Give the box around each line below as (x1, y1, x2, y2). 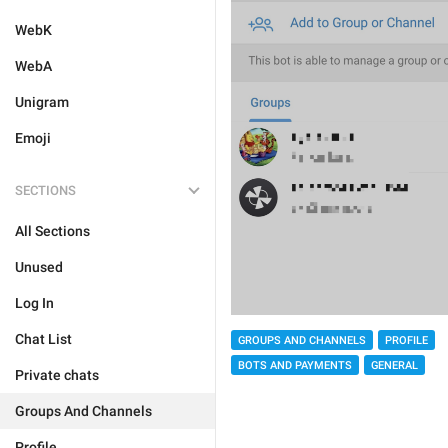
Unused (15, 259, 63, 275)
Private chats (15, 367, 99, 383)
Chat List (15, 331, 72, 347)
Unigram (15, 94, 69, 110)
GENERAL (371, 358, 418, 372)
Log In (15, 295, 54, 311)
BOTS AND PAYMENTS (238, 358, 352, 372)
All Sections (15, 223, 90, 239)
